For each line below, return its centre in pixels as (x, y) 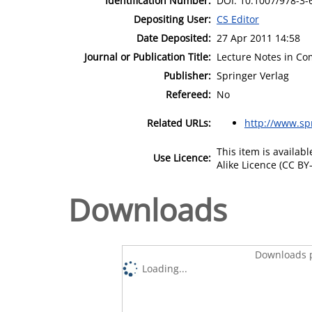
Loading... (165, 268)
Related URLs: (179, 123)
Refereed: (188, 94)
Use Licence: (182, 157)
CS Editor (238, 19)
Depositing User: (172, 19)
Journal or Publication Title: (148, 56)
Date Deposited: (174, 38)
